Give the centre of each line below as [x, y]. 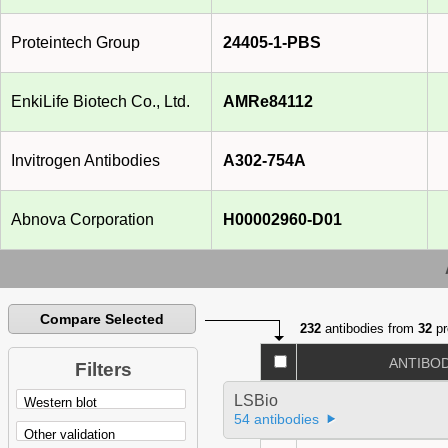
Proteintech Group [75, 43]
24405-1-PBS [272, 43]
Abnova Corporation [82, 220]
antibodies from [370, 329]
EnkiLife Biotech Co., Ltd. [100, 102]
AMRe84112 [268, 102]
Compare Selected [102, 319]
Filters [103, 370]
